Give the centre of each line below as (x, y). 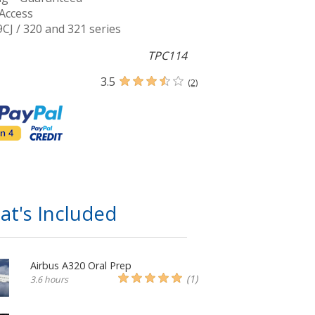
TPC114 (167, 56)
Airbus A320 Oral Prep (81, 265)
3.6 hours (50, 279)
